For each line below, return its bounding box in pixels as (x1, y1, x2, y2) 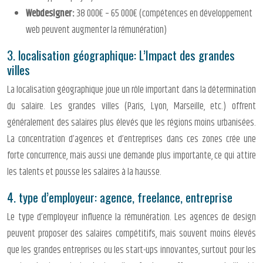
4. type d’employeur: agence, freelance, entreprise (7, 188, 232, 207)
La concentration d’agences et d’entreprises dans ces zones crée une (7, 131, 256, 147)
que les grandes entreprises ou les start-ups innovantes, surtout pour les (7, 242, 256, 258)
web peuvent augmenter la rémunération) (26, 22, 167, 38)
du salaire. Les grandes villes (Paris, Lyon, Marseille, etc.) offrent (7, 99, 256, 114)
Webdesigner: (26, 6, 76, 22)
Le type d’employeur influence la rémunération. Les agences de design (7, 210, 256, 225)
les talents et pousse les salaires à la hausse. (7, 164, 161, 180)
